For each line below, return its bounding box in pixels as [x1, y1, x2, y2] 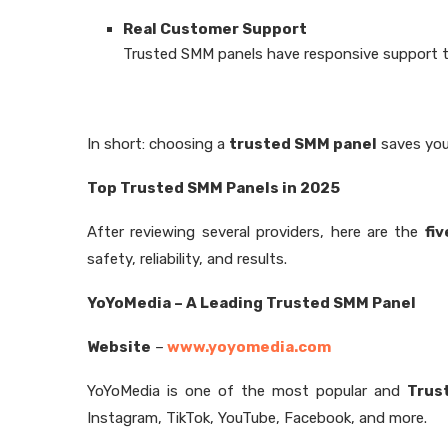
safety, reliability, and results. [87, 250, 287, 268]
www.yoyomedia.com [164, 338, 331, 356]
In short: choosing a [87, 135, 229, 153]
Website [87, 338, 151, 356]
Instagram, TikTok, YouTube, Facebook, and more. [87, 409, 427, 427]
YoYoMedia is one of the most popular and [87, 382, 407, 400]
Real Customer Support [123, 20, 307, 38]
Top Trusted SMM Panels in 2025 [87, 179, 340, 197]
